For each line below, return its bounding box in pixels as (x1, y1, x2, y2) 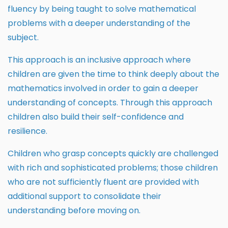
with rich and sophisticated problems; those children (8, 162, 218, 174)
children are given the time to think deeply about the (8, 68, 219, 80)
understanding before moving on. (8, 205, 140, 217)
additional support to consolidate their (8, 190, 161, 203)
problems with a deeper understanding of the (8, 17, 190, 30)
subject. (8, 32, 39, 44)
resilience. (8, 125, 47, 137)
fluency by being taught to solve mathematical (8, 3, 196, 15)
